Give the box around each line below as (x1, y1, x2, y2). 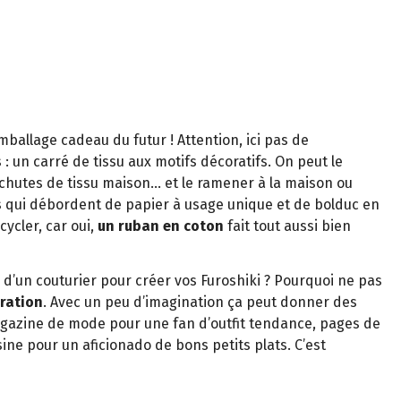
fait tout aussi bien (224, 217, 351, 235)
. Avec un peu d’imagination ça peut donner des (43, 293, 357, 311)
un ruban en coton (98, 217, 224, 235)
